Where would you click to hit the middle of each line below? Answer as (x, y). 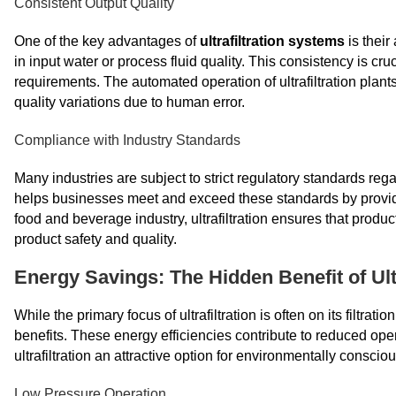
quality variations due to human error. (129, 102)
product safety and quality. (95, 239)
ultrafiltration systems (272, 41)
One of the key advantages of (107, 41)
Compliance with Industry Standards (127, 140)
